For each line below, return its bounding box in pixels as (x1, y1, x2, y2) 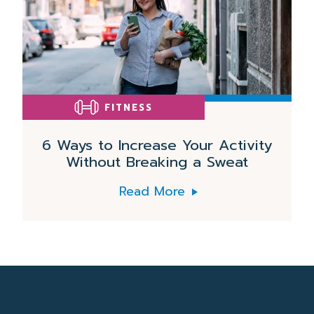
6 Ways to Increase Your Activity (42, 134, 272, 156)
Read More (118, 182, 185, 201)
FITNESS (104, 100, 153, 114)
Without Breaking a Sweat (66, 151, 248, 173)
